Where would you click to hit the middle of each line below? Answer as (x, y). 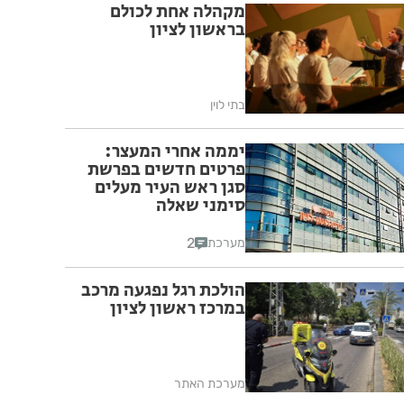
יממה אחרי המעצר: (175, 151)
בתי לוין (228, 105)
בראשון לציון (197, 30)
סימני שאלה (201, 206)
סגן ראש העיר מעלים (170, 188)
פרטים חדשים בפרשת (166, 170)
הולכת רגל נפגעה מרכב (163, 291)
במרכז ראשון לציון (178, 309)
